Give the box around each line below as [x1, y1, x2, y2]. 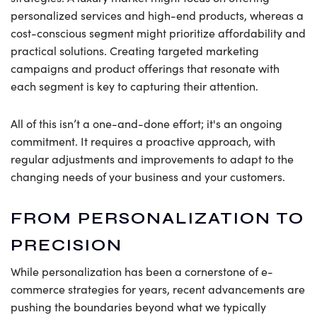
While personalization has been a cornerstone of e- [11, 263, 273, 279]
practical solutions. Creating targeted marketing [11, 43, 259, 59]
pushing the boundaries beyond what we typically [11, 299, 266, 314]
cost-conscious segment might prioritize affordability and [11, 25, 306, 41]
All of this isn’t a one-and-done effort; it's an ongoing [11, 116, 282, 132]
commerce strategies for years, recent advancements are [11, 281, 305, 296]
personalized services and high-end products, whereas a [11, 8, 304, 23]
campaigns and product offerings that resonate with [11, 61, 279, 76]
